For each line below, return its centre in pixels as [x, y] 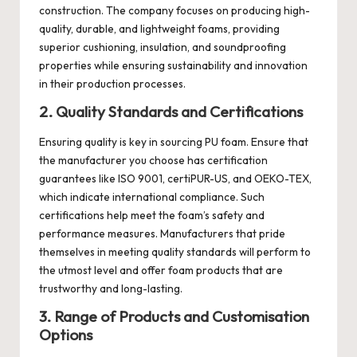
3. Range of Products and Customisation [174, 316]
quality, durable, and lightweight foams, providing [159, 29]
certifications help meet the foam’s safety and [152, 215]
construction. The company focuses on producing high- [175, 11]
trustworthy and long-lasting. [112, 288]
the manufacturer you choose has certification [153, 160]
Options [67, 334]
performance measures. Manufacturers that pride [162, 233]
